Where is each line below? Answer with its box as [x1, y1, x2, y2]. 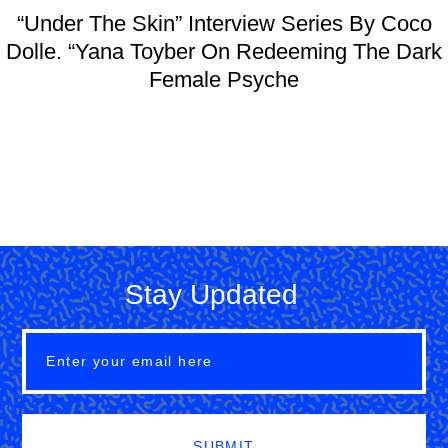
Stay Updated [125, 278, 298, 310]
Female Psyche [149, 66, 299, 92]
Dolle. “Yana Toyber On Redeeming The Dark [6, 38, 442, 64]
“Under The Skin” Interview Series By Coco [16, 10, 432, 36]
